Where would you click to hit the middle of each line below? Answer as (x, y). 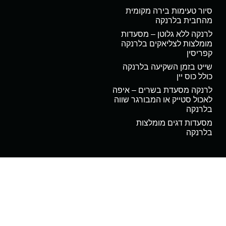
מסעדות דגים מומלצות (174, 123)
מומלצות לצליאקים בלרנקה (166, 44)
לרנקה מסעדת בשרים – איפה (162, 90)
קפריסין (199, 53)
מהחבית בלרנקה (184, 21)
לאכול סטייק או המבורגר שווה (163, 100)
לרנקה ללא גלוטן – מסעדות (166, 34)
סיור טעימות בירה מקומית (169, 11)
